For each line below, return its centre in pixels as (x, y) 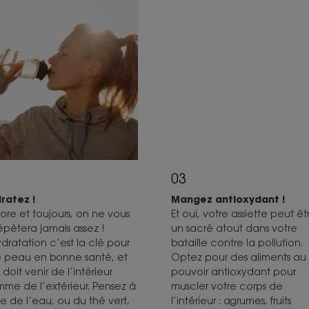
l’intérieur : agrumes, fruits (231, 301)
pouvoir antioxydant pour (233, 272)
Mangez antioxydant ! (228, 199)
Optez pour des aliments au (238, 257)
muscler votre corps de (227, 286)
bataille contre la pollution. (237, 243)
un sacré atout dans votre (234, 228)
